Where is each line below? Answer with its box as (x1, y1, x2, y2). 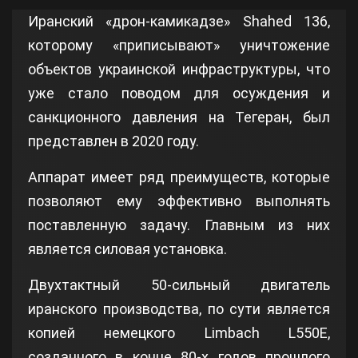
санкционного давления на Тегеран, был (28, 108, 330, 125)
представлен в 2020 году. (28, 132, 199, 149)
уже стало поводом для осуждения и (28, 84, 330, 101)
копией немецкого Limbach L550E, (28, 324, 330, 341)
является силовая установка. (28, 240, 227, 257)
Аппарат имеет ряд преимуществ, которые (28, 168, 330, 185)
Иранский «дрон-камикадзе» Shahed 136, (28, 12, 330, 30)
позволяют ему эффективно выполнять (28, 192, 330, 209)
